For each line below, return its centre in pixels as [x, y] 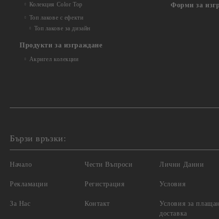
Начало [21, 164]
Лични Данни [182, 164]
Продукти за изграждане [61, 45]
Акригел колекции [54, 59]
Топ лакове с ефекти [56, 18]
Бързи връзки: [38, 138]
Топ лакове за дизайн [62, 28]
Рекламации [29, 184]
